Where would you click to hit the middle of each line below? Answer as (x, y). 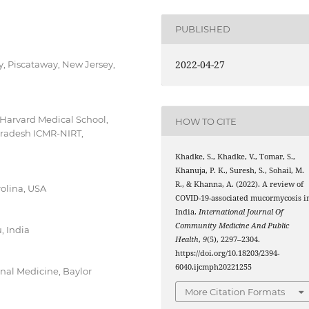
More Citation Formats (235, 291)
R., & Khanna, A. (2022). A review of (240, 185)
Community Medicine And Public (232, 226)
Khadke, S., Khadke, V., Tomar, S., (236, 157)
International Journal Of (241, 212)
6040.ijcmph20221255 (214, 267)
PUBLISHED (203, 29)
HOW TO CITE (206, 121)
